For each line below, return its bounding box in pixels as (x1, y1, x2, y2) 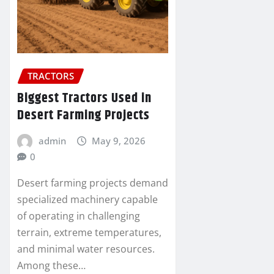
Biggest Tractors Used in (17, 87, 152, 109)
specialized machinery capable (17, 192, 158, 206)
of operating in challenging (17, 209, 140, 223)
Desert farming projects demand (17, 176, 168, 190)
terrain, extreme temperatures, (17, 225, 161, 239)
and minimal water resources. (17, 242, 155, 256)
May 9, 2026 (92, 134, 146, 147)
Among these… (17, 258, 86, 272)
